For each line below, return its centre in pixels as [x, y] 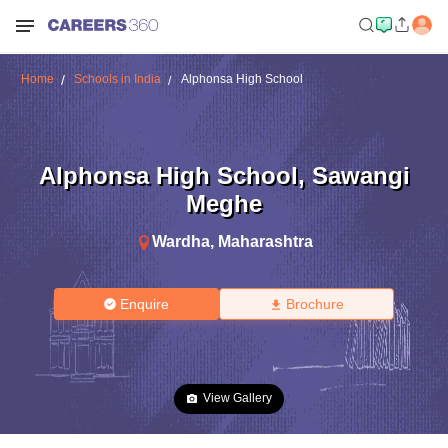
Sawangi [360, 175]
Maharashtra [265, 241]
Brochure [314, 304]
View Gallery [237, 398]
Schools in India [117, 79]
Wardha [180, 241]
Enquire [145, 304]
